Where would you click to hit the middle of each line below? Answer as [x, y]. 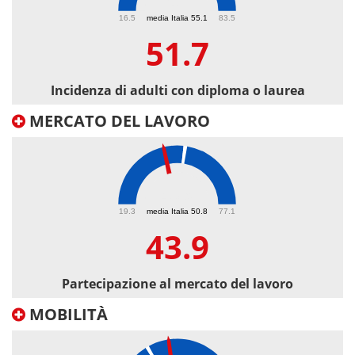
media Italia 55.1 [177, 17]
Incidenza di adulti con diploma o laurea [177, 91]
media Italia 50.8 [177, 211]
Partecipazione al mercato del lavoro [177, 284]
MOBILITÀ [67, 315]
